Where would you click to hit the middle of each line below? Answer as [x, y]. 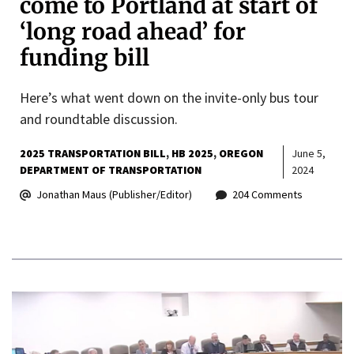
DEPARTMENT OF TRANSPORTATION [111, 170]
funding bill [85, 58]
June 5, [308, 154]
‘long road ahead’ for [133, 32]
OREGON [241, 154]
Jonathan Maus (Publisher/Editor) [114, 195]
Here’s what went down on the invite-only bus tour [169, 98]
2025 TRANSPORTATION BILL [93, 154]
